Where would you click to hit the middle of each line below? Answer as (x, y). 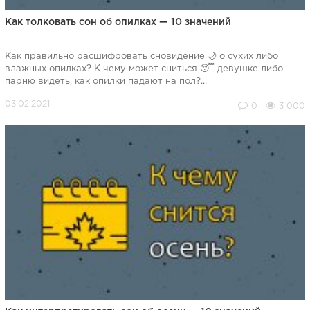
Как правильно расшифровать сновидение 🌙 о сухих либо (141, 57)
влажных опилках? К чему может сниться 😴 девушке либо (144, 69)
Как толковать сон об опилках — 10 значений (118, 22)
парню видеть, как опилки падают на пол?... (106, 82)
